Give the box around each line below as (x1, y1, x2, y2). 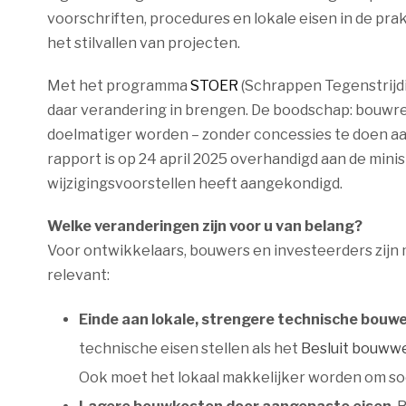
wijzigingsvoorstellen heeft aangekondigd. (47, 175, 343, 192)
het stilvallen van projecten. (47, 34, 240, 52)
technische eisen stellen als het (79, 340, 301, 357)
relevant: (47, 266, 110, 284)
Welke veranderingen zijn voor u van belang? (47, 217, 362, 235)
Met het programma (47, 77, 190, 94)
